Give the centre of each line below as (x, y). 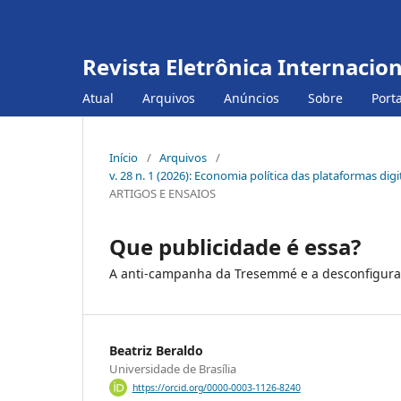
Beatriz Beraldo (156, 350)
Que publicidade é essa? (235, 246)
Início (124, 157)
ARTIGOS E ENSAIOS (162, 193)
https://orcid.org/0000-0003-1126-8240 (216, 388)
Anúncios (252, 98)
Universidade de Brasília (173, 368)
